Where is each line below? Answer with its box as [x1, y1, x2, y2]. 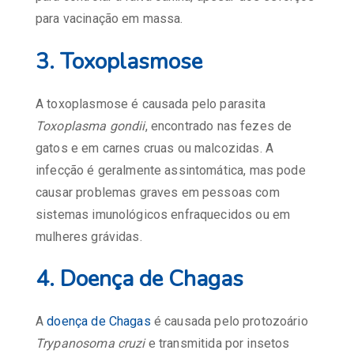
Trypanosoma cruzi [36, 336, 145, 352]
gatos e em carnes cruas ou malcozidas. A [36, 140, 273, 156]
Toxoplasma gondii [36, 118, 145, 134]
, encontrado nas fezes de [145, 118, 292, 134]
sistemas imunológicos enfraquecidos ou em [36, 206, 291, 222]
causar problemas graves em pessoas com [36, 184, 280, 200]
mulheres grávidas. [36, 228, 142, 244]
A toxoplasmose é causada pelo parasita [36, 96, 265, 111]
